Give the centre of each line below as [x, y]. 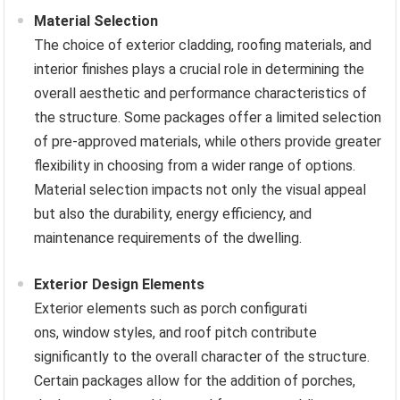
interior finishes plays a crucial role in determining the [200, 69]
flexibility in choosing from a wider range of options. [195, 165]
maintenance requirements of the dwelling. [168, 237]
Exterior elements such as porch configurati [171, 308]
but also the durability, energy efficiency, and [173, 213]
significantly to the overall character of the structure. [202, 356]
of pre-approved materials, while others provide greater [208, 141]
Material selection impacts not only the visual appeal [200, 189]
